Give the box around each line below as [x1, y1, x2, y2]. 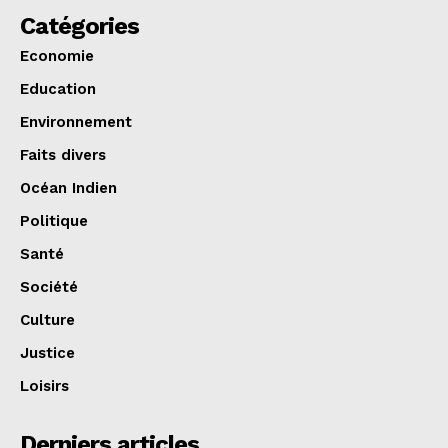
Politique [20, 211, 88, 230]
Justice [20, 343, 75, 362]
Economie [20, 46, 94, 65]
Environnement [20, 112, 132, 131]
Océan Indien [20, 178, 117, 197]
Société [20, 277, 78, 296]
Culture [20, 310, 75, 329]
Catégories [20, 11, 139, 40]
